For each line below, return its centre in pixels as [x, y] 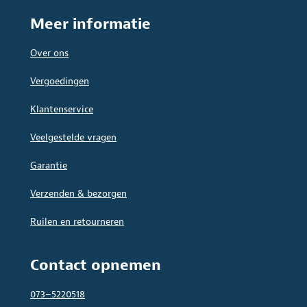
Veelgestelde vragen [73, 138]
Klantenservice [62, 110]
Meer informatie [90, 24]
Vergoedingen [60, 82]
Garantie [49, 166]
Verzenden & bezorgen [78, 194]
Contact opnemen [96, 266]
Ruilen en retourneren [77, 222]
